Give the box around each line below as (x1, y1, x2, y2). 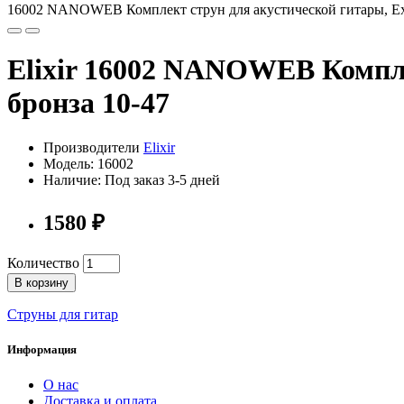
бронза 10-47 (7, 87, 170, 120)
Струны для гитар (7, 306, 118, 322)
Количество (7, 254, 79, 271)
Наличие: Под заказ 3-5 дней (43, 171, 220, 188)
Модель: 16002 (43, 155, 133, 171)
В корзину (14, 275, 69, 289)
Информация (7, 342, 77, 356)
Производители (43, 139, 143, 155)
